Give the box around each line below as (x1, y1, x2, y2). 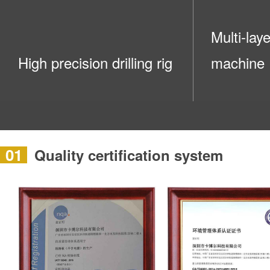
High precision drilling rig (18, 51, 172, 73)
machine (211, 51, 265, 73)
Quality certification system (34, 144, 223, 165)
